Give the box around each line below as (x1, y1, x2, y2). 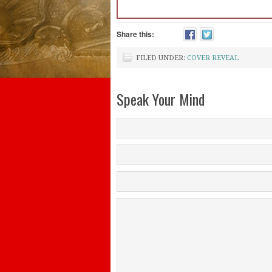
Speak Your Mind (117, 88, 205, 110)
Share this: (117, 29, 154, 39)
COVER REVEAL (187, 54, 239, 62)
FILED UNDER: (136, 54, 187, 62)
